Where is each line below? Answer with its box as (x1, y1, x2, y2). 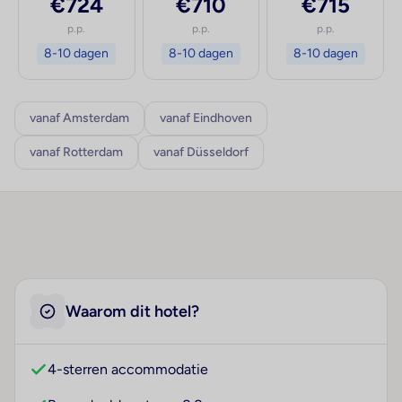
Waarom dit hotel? (66, 301, 199, 322)
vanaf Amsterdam (30, 110, 129, 127)
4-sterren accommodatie (48, 361, 208, 379)
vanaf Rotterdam (30, 144, 123, 161)
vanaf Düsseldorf (153, 144, 249, 161)
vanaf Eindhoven (160, 110, 252, 127)
